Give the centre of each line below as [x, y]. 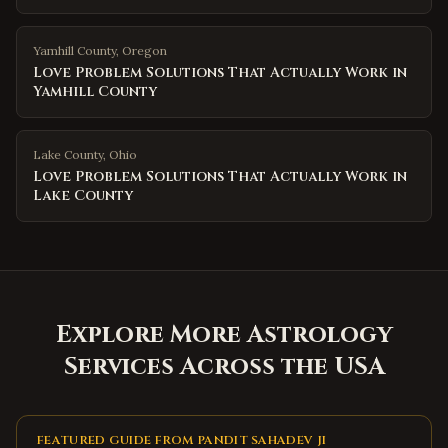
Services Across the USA [224, 367]
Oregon [144, 50]
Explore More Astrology [224, 335]
